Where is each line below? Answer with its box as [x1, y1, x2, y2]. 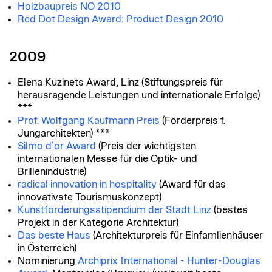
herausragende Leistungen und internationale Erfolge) [18, 90, 262, 100]
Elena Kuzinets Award [18, 78, 116, 87]
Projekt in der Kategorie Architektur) [18, 218, 178, 228]
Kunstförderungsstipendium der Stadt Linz [18, 205, 211, 215]
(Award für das [157, 180, 226, 189]
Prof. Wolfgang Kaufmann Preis [18, 116, 160, 126]
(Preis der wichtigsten [96, 141, 196, 151]
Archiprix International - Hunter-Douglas [78, 256, 260, 266]
